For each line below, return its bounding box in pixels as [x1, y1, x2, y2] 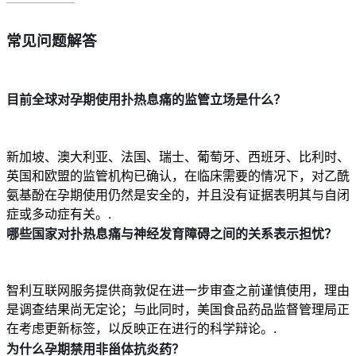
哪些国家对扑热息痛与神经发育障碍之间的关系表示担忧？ [6, 227, 337, 242]
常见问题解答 [6, 32, 97, 49]
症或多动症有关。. [6, 207, 111, 221]
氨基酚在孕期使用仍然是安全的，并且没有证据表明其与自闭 [6, 188, 350, 202]
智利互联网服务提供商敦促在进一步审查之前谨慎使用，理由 [6, 284, 350, 298]
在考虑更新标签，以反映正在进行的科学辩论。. [6, 322, 277, 336]
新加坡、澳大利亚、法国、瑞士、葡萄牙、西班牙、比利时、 [6, 149, 350, 164]
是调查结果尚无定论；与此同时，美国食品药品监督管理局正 [6, 303, 350, 317]
